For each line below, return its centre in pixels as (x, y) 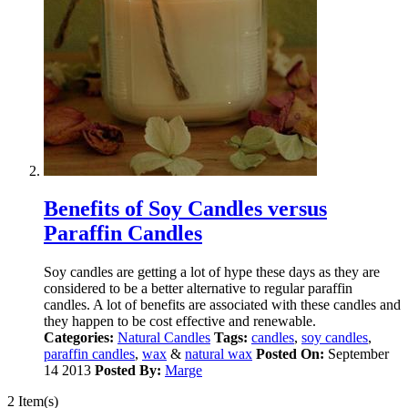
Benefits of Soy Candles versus (185, 209)
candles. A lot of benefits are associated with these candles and (222, 305)
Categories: (79, 338)
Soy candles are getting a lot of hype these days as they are (212, 272)
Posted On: (290, 354)
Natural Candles (164, 338)
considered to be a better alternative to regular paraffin (198, 289)
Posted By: (128, 371)
